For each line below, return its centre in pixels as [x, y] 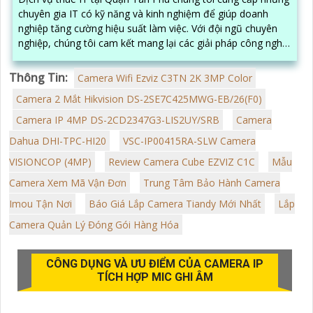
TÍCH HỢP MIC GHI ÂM [155, 277]
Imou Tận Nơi [41, 203]
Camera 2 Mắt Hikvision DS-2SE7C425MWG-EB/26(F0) [139, 99]
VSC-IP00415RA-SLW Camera [189, 140]
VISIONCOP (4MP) [50, 161]
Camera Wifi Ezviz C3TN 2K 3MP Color [165, 78]
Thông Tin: [38, 77]
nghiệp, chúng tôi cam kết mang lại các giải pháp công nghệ [153, 43]
